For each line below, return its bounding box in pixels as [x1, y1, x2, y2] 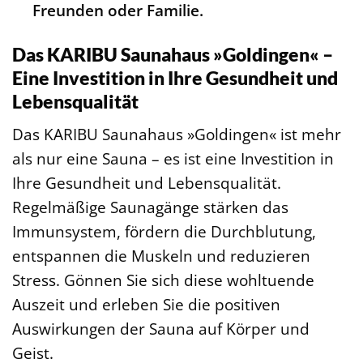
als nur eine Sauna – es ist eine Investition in [12, 147, 334, 170]
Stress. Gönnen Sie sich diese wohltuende [12, 269, 314, 292]
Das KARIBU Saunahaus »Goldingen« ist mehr [12, 123, 341, 146]
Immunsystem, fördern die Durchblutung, [12, 220, 316, 243]
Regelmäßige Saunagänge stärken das [12, 196, 288, 219]
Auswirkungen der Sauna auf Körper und [12, 318, 310, 340]
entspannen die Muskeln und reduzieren [12, 245, 310, 267]
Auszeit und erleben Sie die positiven [12, 293, 280, 316]
